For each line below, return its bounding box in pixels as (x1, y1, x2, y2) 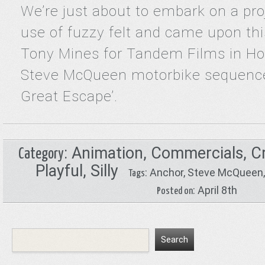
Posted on (157, 186, 193, 196)
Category (18, 147, 64, 161)
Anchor (149, 166, 183, 179)
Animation (71, 144, 143, 163)
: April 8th (193, 184, 238, 196)
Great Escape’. (21, 88, 122, 105)
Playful (35, 161, 83, 180)
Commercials (150, 144, 243, 163)
